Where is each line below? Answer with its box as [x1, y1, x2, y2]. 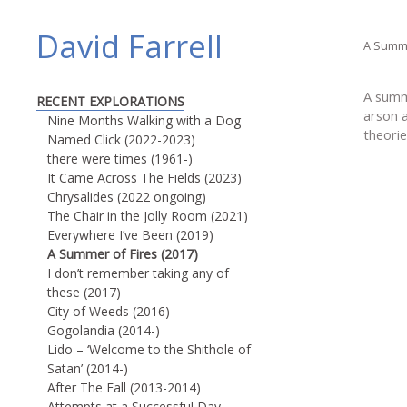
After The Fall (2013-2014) [47, 379, 201, 396]
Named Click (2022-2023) [47, 131, 195, 148]
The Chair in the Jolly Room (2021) [47, 207, 248, 224]
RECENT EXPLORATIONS [36, 93, 184, 110]
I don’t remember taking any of [47, 264, 229, 282]
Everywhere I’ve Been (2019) [47, 226, 213, 243]
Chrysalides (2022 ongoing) [47, 188, 206, 205]
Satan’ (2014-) [47, 360, 128, 377]
